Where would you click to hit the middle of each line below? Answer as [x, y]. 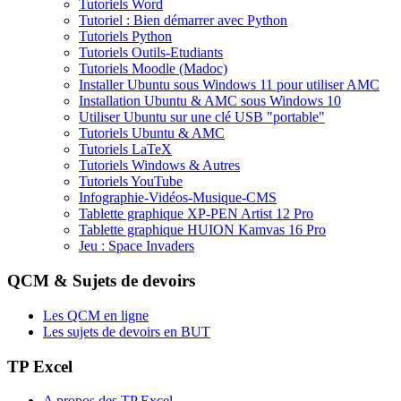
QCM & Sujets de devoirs [101, 281]
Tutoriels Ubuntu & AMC [152, 133]
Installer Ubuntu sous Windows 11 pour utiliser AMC [229, 85]
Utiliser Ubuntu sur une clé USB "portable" [202, 117]
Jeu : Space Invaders [137, 246]
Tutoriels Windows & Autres [159, 166]
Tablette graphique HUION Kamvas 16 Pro [202, 230]
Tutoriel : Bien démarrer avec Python [183, 21]
